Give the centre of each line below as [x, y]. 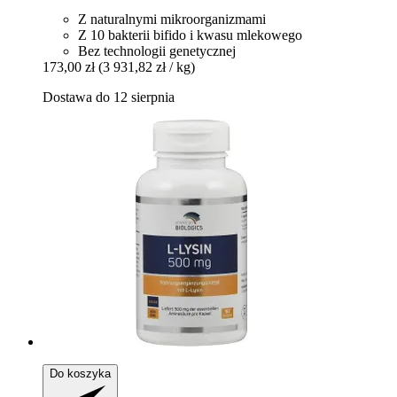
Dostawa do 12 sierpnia [109, 97]
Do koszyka [80, 373]
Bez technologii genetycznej [157, 51]
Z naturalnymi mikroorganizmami [172, 19]
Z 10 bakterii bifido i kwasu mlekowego [190, 35]
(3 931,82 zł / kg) [147, 66]
